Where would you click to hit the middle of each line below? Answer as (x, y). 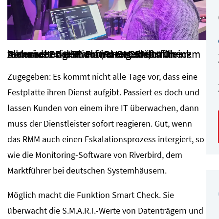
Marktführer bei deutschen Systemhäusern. (87, 170)
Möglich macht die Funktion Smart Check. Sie (91, 195)
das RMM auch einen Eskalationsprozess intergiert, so (106, 139)
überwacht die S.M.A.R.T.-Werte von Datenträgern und (105, 210)
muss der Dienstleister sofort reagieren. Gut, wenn (100, 123)
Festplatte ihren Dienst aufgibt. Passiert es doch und (103, 92)
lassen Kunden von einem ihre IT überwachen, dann (103, 108)
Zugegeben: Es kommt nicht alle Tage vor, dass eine (102, 76)
